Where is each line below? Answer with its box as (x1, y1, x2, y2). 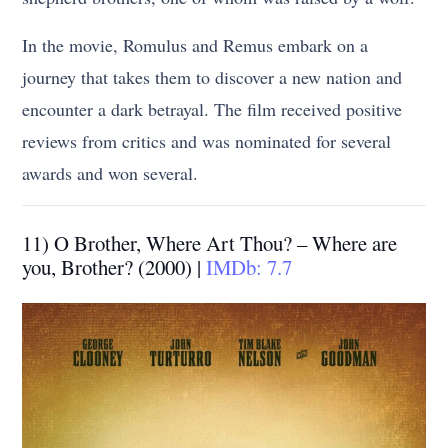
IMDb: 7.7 (206, 252, 293, 281)
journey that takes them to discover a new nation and (22, 64, 403, 89)
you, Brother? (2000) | (22, 252, 207, 281)
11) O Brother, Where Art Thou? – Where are (22, 228, 398, 257)
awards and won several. (22, 160, 199, 185)
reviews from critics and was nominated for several (22, 128, 392, 153)
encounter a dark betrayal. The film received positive (22, 96, 403, 121)
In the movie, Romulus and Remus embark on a (22, 32, 369, 57)
